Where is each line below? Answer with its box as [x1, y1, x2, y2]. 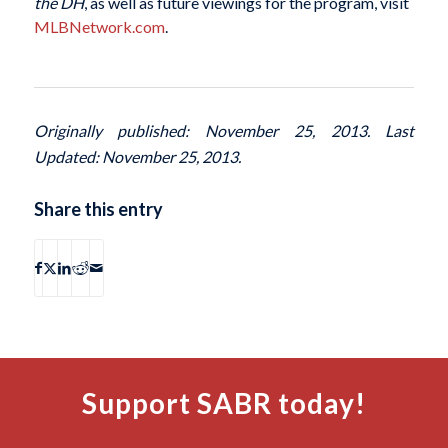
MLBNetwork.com [33, 16, 165, 36]
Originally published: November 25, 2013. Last [33, 121, 415, 141]
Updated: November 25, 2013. [33, 147, 241, 167]
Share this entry [33, 198, 163, 221]
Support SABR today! [81, 386, 366, 421]
